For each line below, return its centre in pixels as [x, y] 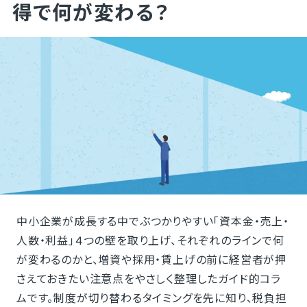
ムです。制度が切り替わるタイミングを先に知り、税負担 [151, 297]
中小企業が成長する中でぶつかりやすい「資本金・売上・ [152, 220]
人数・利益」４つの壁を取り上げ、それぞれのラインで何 [150, 240]
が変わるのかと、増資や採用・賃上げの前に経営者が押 [151, 259]
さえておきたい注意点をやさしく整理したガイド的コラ [148, 278]
